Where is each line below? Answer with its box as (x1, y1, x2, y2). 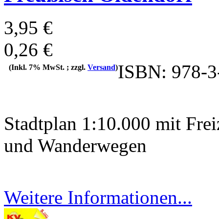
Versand (88, 63, 115, 72)
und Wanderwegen (4, 135, 147, 156)
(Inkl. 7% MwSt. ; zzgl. (9, 63, 88, 72)
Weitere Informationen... (4, 187, 192, 208)
